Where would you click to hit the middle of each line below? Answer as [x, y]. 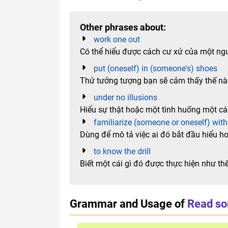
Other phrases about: [123, 27]
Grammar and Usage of [127, 203]
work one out [117, 39]
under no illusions [125, 97]
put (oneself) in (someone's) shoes [155, 68]
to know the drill [122, 151]
